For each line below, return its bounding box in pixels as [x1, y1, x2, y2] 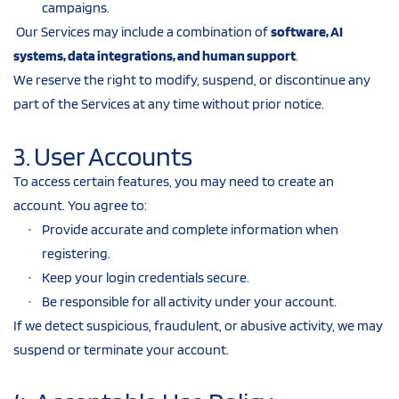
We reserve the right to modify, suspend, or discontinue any [13, 70, 370, 88]
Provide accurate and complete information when [42, 220, 338, 238]
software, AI [271, 22, 343, 40]
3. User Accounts [13, 139, 192, 172]
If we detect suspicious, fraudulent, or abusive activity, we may [13, 316, 383, 334]
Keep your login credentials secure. [42, 268, 249, 286]
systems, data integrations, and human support [13, 46, 296, 64]
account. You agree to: [13, 196, 147, 214]
